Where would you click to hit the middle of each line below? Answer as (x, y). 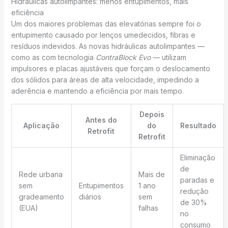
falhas (148, 208)
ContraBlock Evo (123, 57)
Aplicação (41, 125)
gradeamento (41, 196)
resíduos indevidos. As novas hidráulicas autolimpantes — (108, 46)
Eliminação (197, 157)
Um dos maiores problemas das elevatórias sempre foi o (106, 23)
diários (90, 196)
